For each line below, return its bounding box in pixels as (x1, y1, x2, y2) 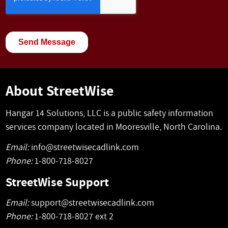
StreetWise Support (6, 173, 109, 190)
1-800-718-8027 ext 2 (33, 210, 114, 222)
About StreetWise (6, 81, 114, 100)
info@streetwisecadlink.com (31, 141, 139, 153)
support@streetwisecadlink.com (31, 196, 155, 209)
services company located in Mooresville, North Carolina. (6, 120, 222, 132)
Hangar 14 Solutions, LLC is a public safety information (6, 106, 214, 119)
